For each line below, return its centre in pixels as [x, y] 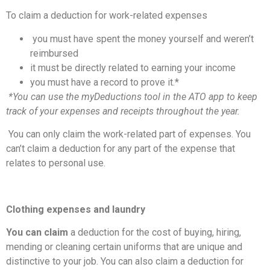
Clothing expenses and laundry [76, 209]
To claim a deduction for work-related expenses [107, 16]
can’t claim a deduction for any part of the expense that [121, 149]
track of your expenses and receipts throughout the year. [123, 111]
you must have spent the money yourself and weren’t [143, 39]
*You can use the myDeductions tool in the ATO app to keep [133, 96]
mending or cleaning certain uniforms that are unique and [124, 247]
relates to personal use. [56, 163]
